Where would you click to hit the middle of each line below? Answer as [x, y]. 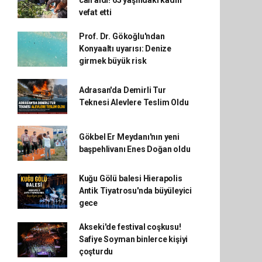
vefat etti [95, 12]
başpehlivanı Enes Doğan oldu [135, 149]
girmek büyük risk [113, 61]
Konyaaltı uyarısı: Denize [125, 49]
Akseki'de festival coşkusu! [130, 227]
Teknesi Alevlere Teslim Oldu [134, 102]
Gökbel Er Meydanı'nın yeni [129, 137]
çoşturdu [96, 251]
